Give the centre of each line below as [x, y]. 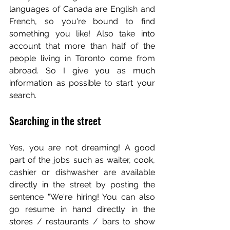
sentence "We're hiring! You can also [82, 197]
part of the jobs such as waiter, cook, [82, 160]
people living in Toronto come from [82, 58]
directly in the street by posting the [82, 185]
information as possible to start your [82, 83]
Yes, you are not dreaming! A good [82, 148]
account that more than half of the [82, 46]
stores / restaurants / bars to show [82, 222]
